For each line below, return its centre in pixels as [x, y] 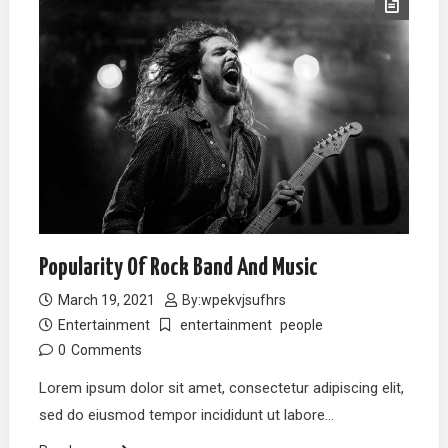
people [302, 325]
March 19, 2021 [107, 300]
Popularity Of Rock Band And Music [179, 268]
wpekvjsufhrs [244, 300]
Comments [107, 350]
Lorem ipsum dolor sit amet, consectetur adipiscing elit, [222, 388]
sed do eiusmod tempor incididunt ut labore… [187, 415]
